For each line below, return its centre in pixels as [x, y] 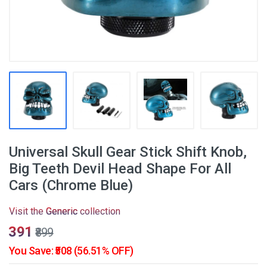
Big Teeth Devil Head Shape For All [120, 169]
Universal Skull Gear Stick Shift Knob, [128, 152]
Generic [62, 211]
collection [99, 211]
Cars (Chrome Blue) [71, 185]
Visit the [27, 211]
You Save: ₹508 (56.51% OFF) [71, 251]
